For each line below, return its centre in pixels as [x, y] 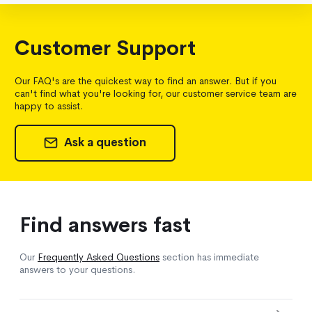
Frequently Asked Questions [99, 257]
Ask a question [104, 143]
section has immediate [209, 257]
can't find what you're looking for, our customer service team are [156, 93]
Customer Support [105, 49]
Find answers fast [105, 225]
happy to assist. [49, 106]
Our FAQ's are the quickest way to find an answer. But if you [146, 80]
